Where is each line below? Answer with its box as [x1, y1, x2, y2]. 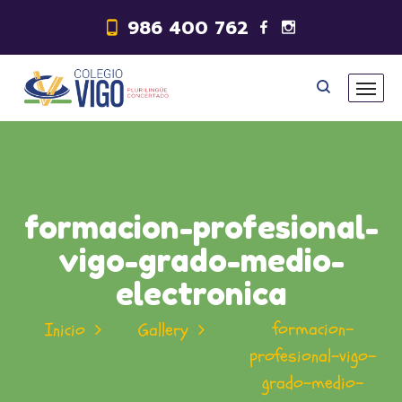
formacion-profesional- [23, 208, 379, 246]
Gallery [138, 318, 188, 342]
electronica [115, 275, 287, 312]
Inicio [45, 318, 85, 342]
